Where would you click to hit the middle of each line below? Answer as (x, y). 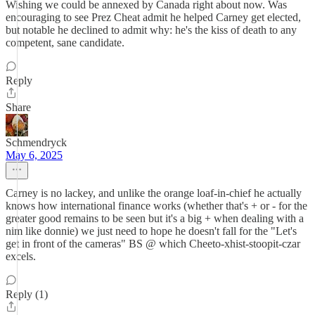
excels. (21, 256)
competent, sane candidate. (65, 43)
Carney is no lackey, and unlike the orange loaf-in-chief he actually (154, 193)
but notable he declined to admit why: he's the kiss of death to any (151, 30)
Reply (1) (27, 294)
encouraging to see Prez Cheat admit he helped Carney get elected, (153, 17)
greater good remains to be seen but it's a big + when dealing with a (155, 218)
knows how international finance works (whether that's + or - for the (156, 206)
